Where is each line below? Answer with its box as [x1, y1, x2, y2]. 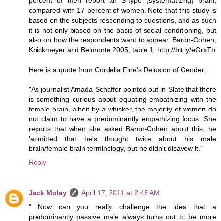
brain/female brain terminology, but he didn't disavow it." [29, 145, 203, 153]
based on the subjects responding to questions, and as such [29, 16, 216, 25]
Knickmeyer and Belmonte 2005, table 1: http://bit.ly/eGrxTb [29, 46, 215, 54]
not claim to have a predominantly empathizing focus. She [29, 115, 216, 123]
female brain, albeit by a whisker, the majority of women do [29, 105, 216, 113]
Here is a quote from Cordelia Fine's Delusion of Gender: [29, 66, 206, 74]
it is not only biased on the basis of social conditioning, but [29, 26, 216, 35]
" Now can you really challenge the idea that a [29, 203, 216, 211]
